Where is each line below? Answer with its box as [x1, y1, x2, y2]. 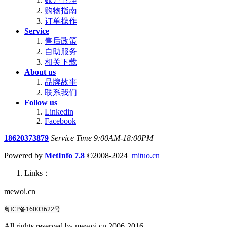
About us [24, 68, 56, 77]
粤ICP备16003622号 [4, 205, 60, 214]
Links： [24, 169, 51, 178]
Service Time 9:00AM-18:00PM [51, 134, 153, 143]
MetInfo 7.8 [45, 151, 85, 160]
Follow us [24, 98, 57, 107]
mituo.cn [132, 151, 160, 160]
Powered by [4, 151, 45, 160]
